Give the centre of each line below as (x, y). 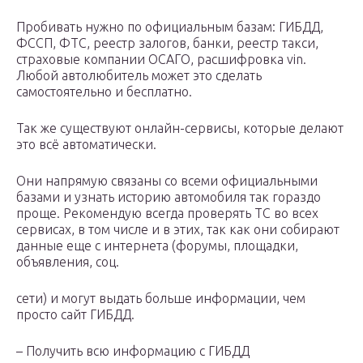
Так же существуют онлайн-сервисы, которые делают (180, 128)
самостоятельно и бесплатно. (104, 92)
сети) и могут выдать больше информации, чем (161, 299)
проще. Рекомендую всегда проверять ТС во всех (167, 214)
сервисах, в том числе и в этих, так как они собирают (178, 230)
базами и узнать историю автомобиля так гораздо (169, 197)
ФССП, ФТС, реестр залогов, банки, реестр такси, (167, 43)
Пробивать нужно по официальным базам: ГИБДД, (170, 27)
